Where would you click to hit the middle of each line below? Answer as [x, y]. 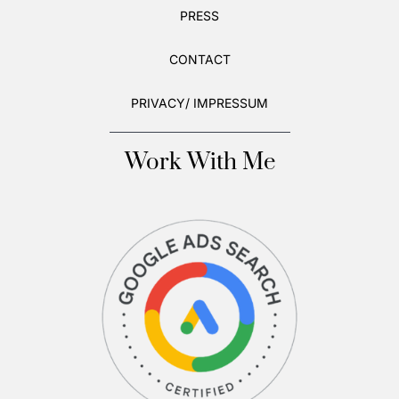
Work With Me [199, 162]
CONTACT [199, 59]
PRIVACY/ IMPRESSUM [199, 102]
